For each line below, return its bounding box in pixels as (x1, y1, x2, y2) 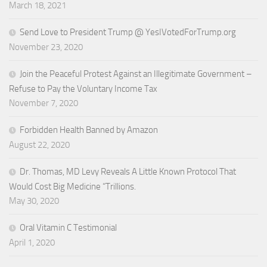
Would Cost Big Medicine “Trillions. (9, 181, 136, 192)
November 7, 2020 (9, 97, 78, 108)
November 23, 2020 (9, 41, 83, 52)
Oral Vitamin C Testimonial (20, 222, 117, 233)
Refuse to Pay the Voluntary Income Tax (9, 83, 157, 94)
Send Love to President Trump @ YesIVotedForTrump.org (20, 26, 236, 38)
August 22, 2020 (9, 139, 70, 150)
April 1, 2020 (9, 237, 55, 248)
